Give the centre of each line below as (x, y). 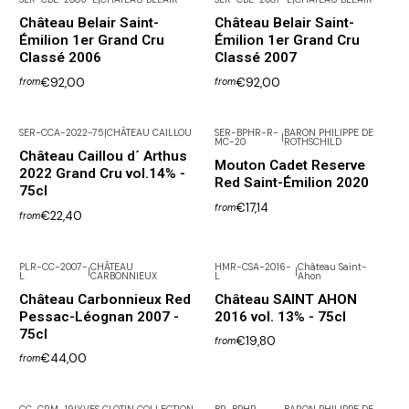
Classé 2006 (60, 57)
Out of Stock (62, 278)
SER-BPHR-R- (246, 133)
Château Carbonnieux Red (105, 299)
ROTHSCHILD (313, 142)
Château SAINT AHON (285, 299)
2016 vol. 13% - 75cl (280, 316)
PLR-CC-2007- (53, 267)
